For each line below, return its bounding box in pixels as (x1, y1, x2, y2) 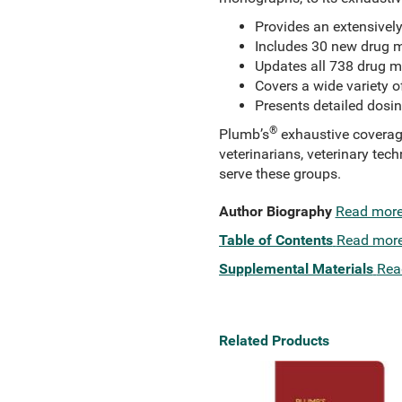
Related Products (218, 332, 329, 349)
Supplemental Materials (218, 260, 373, 277)
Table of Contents (218, 232, 333, 249)
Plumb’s (218, 126, 269, 143)
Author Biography (218, 203, 332, 220)
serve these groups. (218, 165, 341, 182)
